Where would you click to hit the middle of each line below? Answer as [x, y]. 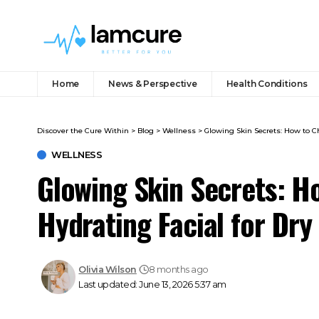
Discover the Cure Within [83, 130]
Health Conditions [267, 83]
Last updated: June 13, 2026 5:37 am [152, 284]
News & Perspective [153, 83]
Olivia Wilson [108, 269]
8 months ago [178, 269]
